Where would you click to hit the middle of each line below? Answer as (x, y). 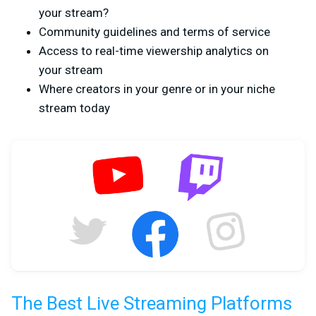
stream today (74, 108)
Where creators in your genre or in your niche (157, 89)
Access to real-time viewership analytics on (154, 50)
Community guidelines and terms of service (154, 31)
